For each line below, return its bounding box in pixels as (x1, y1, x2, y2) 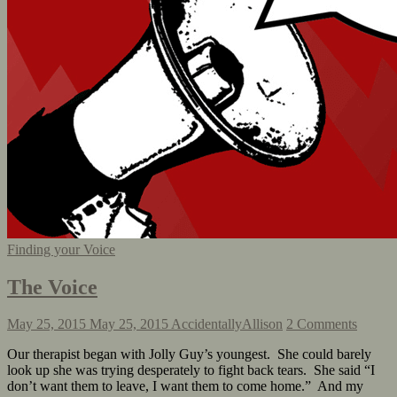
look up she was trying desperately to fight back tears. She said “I (7, 362, 375, 378)
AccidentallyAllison (171, 316, 283, 332)
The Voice (7, 275, 97, 299)
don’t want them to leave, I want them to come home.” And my (7, 378, 363, 394)
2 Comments (286, 316, 357, 332)
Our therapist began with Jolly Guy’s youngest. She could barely (7, 346, 371, 362)
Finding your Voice (7, 241, 115, 257)
